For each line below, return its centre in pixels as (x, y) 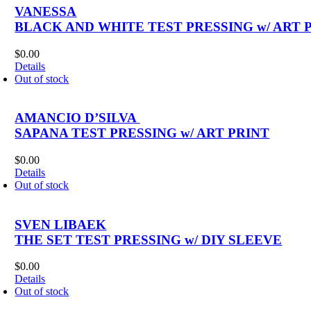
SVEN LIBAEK (61, 224)
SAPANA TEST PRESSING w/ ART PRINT (142, 133)
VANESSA (46, 11)
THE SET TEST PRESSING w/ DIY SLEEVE (149, 239)
